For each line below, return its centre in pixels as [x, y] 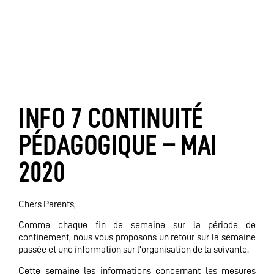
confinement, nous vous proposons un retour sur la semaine [137, 238]
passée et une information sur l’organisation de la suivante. [135, 250]
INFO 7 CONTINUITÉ [111, 119]
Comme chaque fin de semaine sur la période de [137, 225]
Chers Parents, [47, 204]
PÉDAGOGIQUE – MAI [118, 146]
